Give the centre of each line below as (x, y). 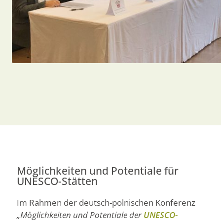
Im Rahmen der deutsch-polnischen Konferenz (106, 203)
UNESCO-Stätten (57, 181)
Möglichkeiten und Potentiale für (98, 171)
